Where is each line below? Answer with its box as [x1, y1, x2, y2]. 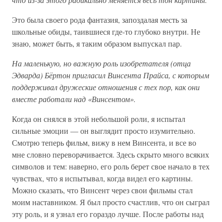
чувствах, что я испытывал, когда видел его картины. [12, 173, 193, 184]
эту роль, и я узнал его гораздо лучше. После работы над [12, 209, 204, 220]
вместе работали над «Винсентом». [12, 94, 136, 105]
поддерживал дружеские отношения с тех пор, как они [12, 82, 200, 93]
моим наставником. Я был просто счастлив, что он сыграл [12, 197, 210, 208]
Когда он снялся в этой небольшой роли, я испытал [12, 113, 185, 124]
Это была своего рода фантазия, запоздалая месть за [12, 14, 187, 25]
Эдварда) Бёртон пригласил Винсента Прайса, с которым [12, 70, 209, 81]
